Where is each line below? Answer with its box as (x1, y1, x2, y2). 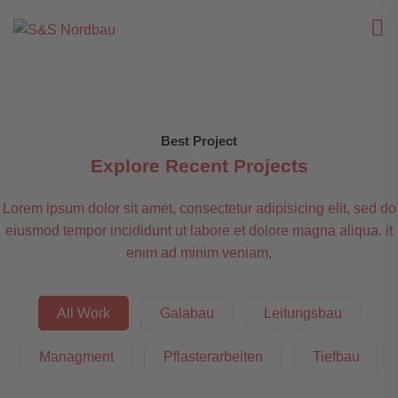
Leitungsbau (263, 306, 342, 322)
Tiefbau (312, 349, 360, 365)
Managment (38, 349, 114, 365)
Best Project (161, 133, 237, 149)
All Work (56, 306, 110, 322)
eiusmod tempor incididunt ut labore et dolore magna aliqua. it (5, 223, 393, 239)
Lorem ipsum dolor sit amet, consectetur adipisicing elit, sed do (2, 201, 396, 217)
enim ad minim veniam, (126, 245, 272, 261)
